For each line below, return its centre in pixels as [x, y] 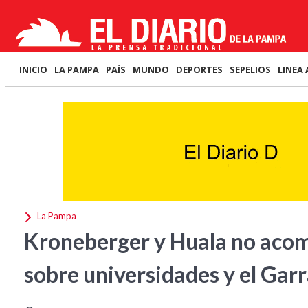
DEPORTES [199, 69]
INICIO [33, 69]
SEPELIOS [250, 69]
